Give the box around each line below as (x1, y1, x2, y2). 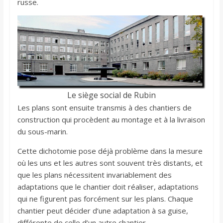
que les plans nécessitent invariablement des (17, 170, 172, 180)
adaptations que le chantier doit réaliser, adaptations (17, 182, 199, 192)
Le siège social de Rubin (67, 90, 156, 101)
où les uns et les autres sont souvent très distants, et (17, 158, 203, 168)
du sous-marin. (17, 126, 68, 137)
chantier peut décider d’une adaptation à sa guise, (17, 206, 188, 216)
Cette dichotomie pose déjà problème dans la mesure (17, 146, 203, 156)
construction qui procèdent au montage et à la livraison (17, 114, 205, 125)
